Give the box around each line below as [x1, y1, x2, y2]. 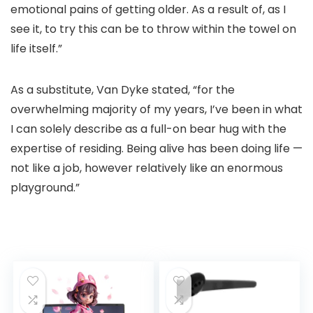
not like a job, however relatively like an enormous [10, 160, 283, 176]
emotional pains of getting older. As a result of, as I [10, 1, 286, 17]
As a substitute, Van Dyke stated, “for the [10, 82, 235, 98]
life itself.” [10, 41, 62, 57]
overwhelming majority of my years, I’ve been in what [10, 101, 303, 117]
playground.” [10, 180, 80, 196]
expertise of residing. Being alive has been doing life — [10, 140, 303, 156]
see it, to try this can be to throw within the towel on [10, 21, 296, 37]
